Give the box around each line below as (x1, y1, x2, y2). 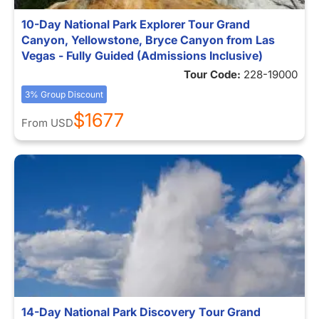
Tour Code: (184, 68, 244, 81)
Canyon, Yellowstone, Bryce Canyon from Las (21, 33, 275, 47)
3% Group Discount (25, 89, 103, 100)
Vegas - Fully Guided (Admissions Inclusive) (21, 48, 263, 63)
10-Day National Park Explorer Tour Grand (21, 17, 250, 31)
